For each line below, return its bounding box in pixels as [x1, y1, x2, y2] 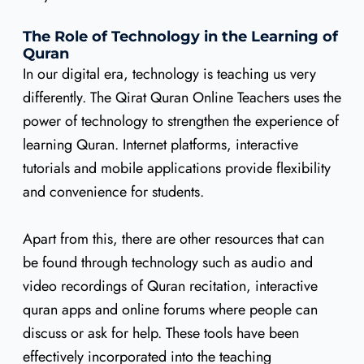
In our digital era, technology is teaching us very [22, 63, 316, 84]
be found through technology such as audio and [22, 251, 313, 273]
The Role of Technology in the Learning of [22, 27, 338, 45]
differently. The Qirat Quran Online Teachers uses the [22, 86, 341, 108]
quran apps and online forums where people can [22, 298, 318, 320]
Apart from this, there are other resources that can [22, 227, 324, 249]
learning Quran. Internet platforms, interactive [22, 133, 298, 155]
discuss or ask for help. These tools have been [22, 322, 299, 344]
